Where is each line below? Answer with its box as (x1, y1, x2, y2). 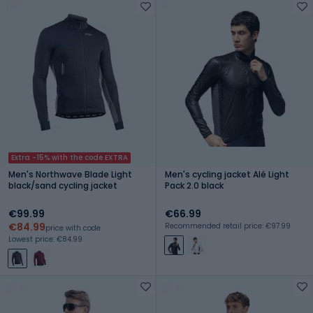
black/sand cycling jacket (8, 179, 117, 191)
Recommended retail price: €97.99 (165, 220, 291, 231)
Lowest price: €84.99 (8, 233, 82, 245)
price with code (45, 222, 101, 233)
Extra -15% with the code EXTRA (11, 152, 128, 163)
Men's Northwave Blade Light (8, 168, 132, 180)
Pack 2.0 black (165, 179, 224, 191)
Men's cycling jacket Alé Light (165, 168, 289, 180)
